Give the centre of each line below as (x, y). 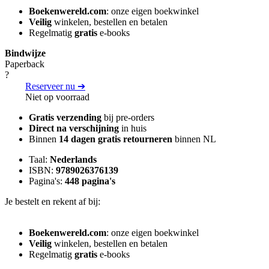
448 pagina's (90, 181)
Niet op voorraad (57, 97)
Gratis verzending (65, 118)
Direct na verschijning (74, 128)
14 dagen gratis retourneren (116, 139)
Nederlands (73, 160)
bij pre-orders (128, 118)
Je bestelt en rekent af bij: (53, 202)
